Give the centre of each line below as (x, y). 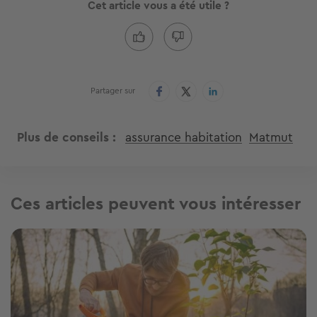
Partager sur (113, 91)
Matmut (271, 138)
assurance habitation (184, 138)
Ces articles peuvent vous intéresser (156, 204)
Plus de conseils (63, 138)
